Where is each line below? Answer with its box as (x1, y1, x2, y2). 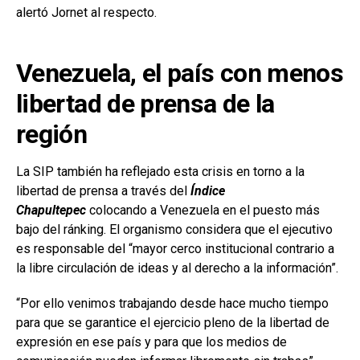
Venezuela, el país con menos (16, 58, 344, 89)
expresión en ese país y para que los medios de (16, 334, 287, 350)
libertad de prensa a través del (16, 183, 190, 199)
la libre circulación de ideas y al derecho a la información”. (16, 260, 338, 276)
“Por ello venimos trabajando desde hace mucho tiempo (16, 296, 329, 312)
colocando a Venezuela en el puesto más (86, 202, 320, 219)
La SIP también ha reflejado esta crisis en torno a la (16, 164, 305, 180)
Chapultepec (16, 202, 86, 219)
